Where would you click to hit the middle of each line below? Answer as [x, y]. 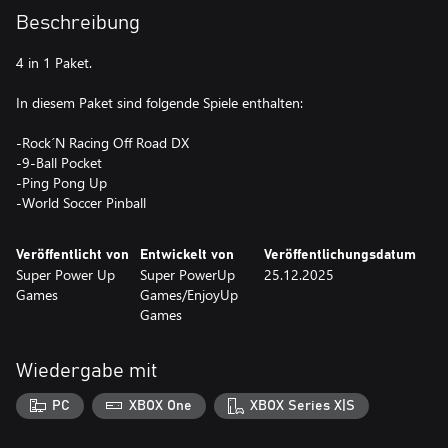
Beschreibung [78, 23]
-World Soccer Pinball [81, 202]
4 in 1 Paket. [54, 62]
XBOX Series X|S [303, 405]
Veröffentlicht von [72, 255]
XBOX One [160, 405]
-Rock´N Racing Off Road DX [102, 142]
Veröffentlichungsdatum [340, 255]
